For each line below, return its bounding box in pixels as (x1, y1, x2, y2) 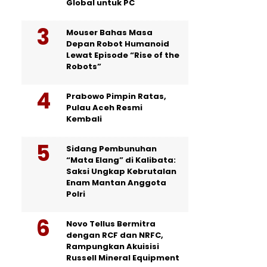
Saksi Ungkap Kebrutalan (66, 166, 176, 178)
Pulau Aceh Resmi (66, 102, 142, 114)
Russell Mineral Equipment (66, 252, 179, 264)
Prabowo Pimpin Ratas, (66, 91, 166, 103)
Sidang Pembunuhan (66, 143, 157, 155)
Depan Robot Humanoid (66, 38, 169, 50)
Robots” (66, 61, 101, 73)
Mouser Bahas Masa (66, 27, 153, 39)
